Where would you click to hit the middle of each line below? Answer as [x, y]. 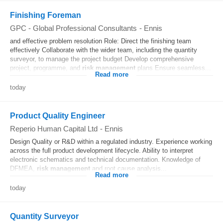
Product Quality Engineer [57, 116]
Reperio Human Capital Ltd [54, 129]
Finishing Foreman [46, 15]
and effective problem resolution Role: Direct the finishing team [101, 41]
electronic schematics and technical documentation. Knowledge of [105, 160]
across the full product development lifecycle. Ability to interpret [102, 151]
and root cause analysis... [128, 168]
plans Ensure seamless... [173, 68]
